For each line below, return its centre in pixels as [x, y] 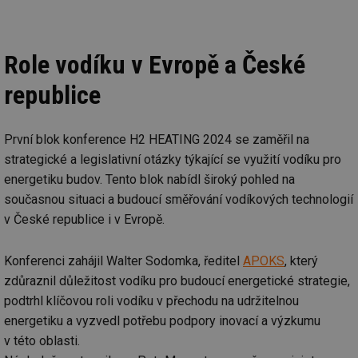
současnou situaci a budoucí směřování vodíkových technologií [179, 199]
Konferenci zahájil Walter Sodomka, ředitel [123, 261]
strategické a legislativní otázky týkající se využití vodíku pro [173, 159]
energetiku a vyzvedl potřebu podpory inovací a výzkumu [162, 320]
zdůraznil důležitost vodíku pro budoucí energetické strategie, [177, 280]
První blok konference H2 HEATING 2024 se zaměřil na [157, 139]
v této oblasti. [42, 340]
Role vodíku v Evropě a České [155, 64]
